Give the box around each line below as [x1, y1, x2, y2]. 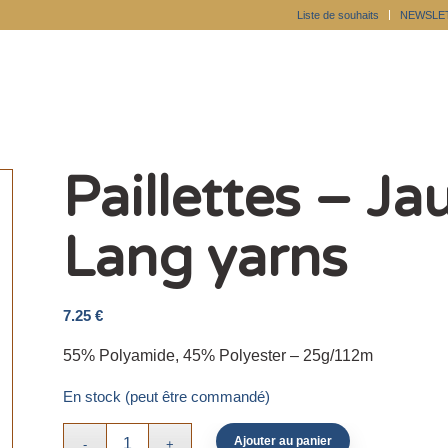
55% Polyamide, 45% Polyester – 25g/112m [62, 346, 373, 364]
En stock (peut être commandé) [62, 389, 270, 406]
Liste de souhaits [297, 9, 379, 21]
